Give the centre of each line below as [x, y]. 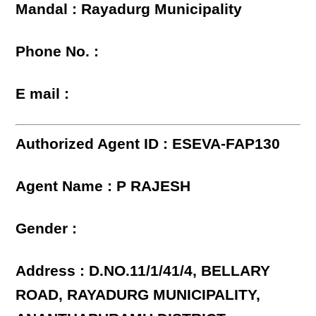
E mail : [43, 94]
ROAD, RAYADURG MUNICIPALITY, [138, 295]
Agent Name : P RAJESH [103, 186]
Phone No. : [57, 51]
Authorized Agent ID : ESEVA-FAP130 [148, 144]
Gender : [47, 229]
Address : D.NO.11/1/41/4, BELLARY [143, 271]
